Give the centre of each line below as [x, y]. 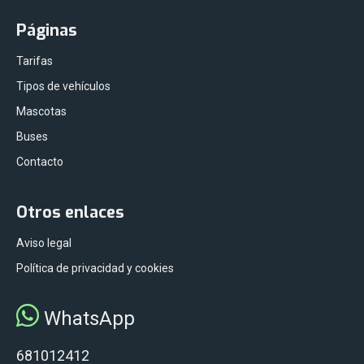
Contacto [40, 162]
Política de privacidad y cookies [95, 269]
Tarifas [35, 61]
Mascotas [41, 112]
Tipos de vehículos [63, 87]
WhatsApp [87, 319]
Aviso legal [44, 243]
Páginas [47, 31]
